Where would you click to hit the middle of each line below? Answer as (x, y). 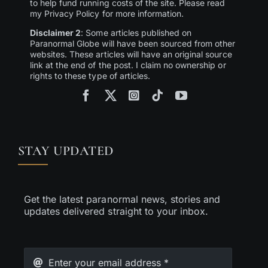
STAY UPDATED (66, 150)
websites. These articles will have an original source (131, 54)
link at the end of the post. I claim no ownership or (128, 65)
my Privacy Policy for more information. (107, 13)
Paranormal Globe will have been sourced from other (133, 43)
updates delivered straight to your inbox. (116, 211)
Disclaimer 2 (55, 32)
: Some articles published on (136, 32)
